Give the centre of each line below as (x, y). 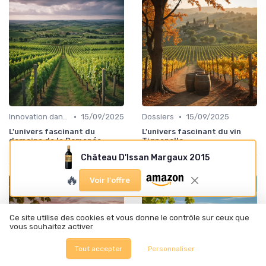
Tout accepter (98, 248)
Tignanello (163, 141)
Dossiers (158, 117)
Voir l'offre (110, 180)
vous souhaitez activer (51, 227)
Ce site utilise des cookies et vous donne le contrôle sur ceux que (129, 218)
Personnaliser (172, 248)
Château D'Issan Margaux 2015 (145, 157)
